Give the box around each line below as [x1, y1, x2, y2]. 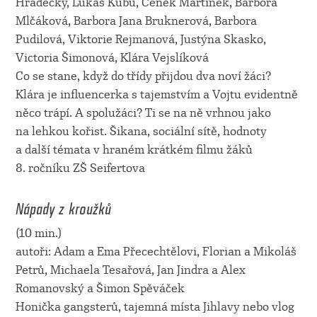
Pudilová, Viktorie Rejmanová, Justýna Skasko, [15, 33, 266, 47]
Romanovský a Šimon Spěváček [15, 282, 185, 296]
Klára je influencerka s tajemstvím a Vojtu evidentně [15, 88, 298, 102]
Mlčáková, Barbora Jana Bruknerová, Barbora [15, 14, 257, 28]
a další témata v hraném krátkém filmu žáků [15, 143, 253, 157]
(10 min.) [15, 226, 62, 241]
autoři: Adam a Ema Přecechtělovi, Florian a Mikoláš [15, 245, 296, 259]
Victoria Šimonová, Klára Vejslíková [15, 51, 209, 65]
